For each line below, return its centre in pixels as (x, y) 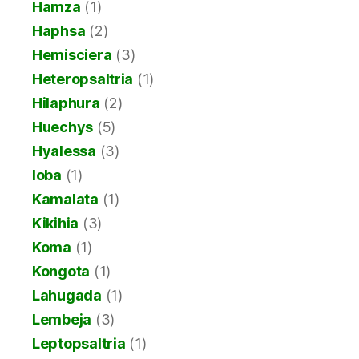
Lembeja (62, 320)
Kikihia (56, 224)
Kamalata (65, 200)
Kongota (61, 272)
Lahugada (67, 296)
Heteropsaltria (83, 79)
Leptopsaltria (79, 344)
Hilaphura (66, 103)
